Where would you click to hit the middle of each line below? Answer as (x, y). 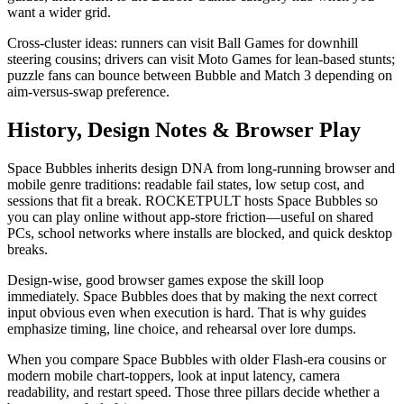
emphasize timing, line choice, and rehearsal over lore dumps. (182, 328)
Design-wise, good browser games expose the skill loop (165, 280)
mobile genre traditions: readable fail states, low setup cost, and (186, 184)
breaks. (28, 249)
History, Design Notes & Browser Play (184, 129)
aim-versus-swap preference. (88, 91)
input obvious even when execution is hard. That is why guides (187, 312)
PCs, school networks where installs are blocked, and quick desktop (200, 233)
